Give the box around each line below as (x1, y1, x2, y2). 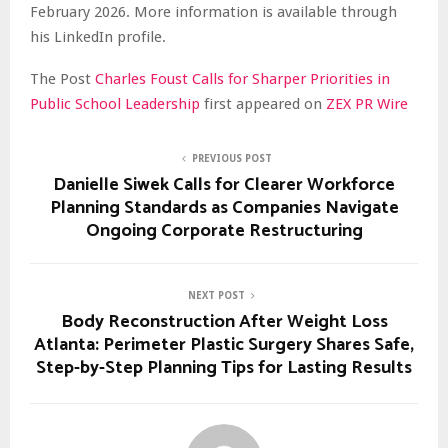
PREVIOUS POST (192, 152, 272, 164)
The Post (30, 69, 95, 88)
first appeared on (204, 94, 326, 113)
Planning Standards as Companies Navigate (49, 192, 399, 223)
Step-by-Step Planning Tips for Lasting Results (36, 352, 412, 383)
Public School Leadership (30, 94, 204, 113)
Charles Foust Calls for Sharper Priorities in (95, 69, 390, 88)
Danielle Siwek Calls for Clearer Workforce (53, 169, 395, 200)
